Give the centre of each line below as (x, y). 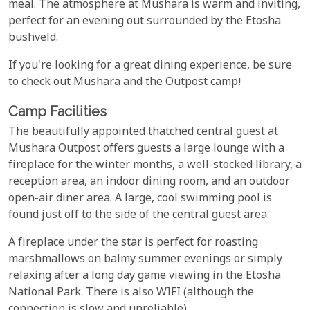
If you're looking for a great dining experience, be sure (150, 66)
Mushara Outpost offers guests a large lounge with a (146, 149)
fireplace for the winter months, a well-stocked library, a (155, 165)
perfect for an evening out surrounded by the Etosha (145, 21)
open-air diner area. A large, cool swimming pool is (140, 199)
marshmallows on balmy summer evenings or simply (145, 259)
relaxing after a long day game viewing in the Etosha (145, 276)
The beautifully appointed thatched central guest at (143, 132)
